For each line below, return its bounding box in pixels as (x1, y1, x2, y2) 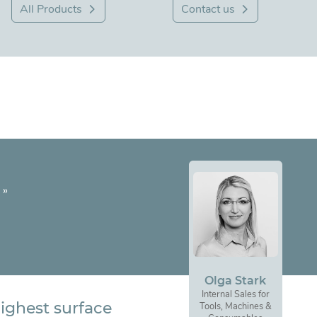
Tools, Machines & (199, 300, 272, 313)
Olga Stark (204, 274, 267, 288)
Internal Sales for (201, 288, 270, 301)
